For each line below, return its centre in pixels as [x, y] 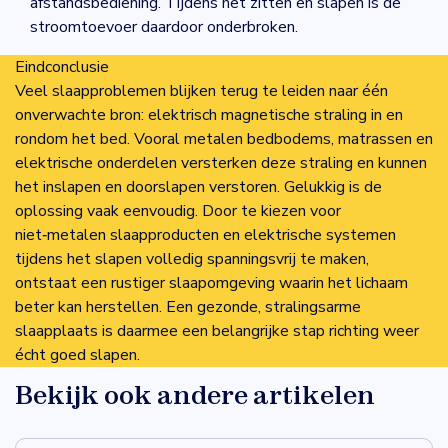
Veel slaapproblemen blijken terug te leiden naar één [201, 91]
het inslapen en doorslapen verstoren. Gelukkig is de [198, 187]
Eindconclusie [62, 67]
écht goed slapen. [77, 355]
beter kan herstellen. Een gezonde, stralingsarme [188, 307]
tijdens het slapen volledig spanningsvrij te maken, [192, 259]
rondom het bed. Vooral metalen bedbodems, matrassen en [224, 139]
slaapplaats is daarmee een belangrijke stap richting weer [217, 331]
